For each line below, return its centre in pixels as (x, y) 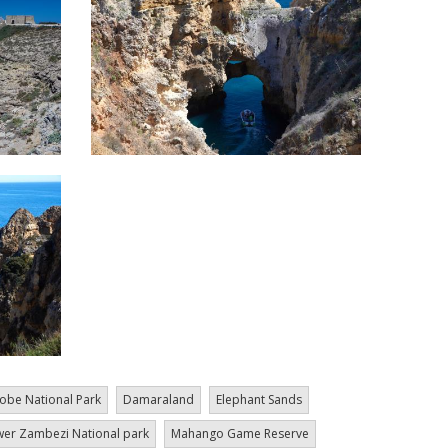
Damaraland (158, 399)
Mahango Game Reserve (239, 433)
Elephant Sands (259, 399)
